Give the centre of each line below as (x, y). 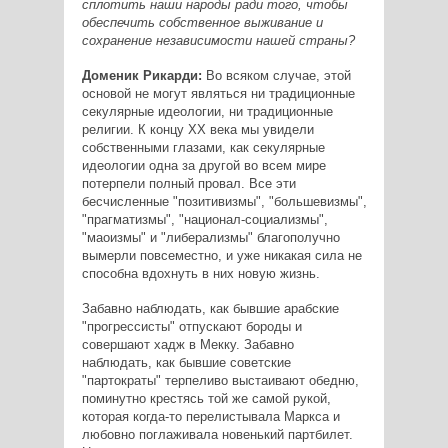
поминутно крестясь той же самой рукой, (206, 398)
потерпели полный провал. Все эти (188, 183)
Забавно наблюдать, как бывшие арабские (210, 308)
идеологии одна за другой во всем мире (203, 165)
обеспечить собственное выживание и (202, 22)
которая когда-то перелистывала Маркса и (210, 416)
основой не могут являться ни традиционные (218, 93)
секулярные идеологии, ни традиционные (207, 111)
